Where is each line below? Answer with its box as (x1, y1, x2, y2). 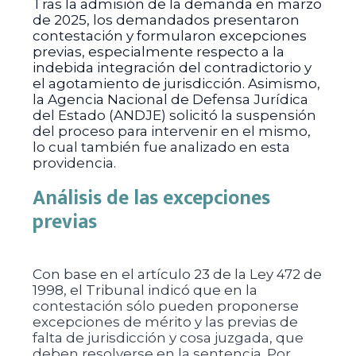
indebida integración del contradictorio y (32, 60, 311, 75)
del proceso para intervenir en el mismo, (32, 123, 311, 139)
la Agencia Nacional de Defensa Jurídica (32, 91, 308, 107)
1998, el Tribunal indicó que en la (32, 282, 257, 298)
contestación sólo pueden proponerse (32, 298, 299, 314)
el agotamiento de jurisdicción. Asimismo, (32, 75, 320, 91)
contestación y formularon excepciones (32, 28, 307, 44)
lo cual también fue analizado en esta (32, 139, 290, 155)
